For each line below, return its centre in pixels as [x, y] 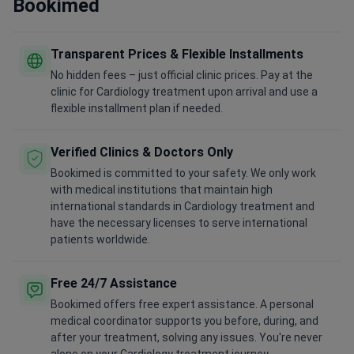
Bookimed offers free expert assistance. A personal [182, 305]
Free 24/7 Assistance [114, 284]
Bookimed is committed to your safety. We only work [183, 173]
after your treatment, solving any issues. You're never [186, 338]
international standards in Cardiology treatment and [183, 207]
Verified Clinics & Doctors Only [142, 153]
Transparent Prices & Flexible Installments [177, 55]
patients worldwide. [100, 240]
